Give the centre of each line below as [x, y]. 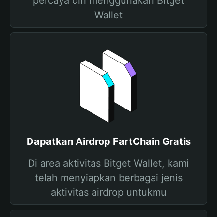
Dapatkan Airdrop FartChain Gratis [108, 141]
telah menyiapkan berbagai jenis [108, 178]
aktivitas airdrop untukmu [108, 192]
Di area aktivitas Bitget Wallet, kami [108, 163]
